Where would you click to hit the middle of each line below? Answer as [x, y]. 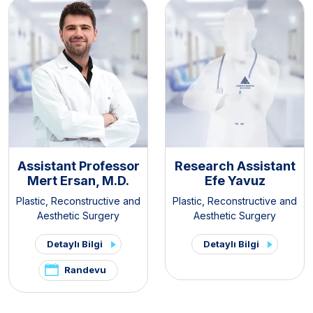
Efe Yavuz [235, 180]
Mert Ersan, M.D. [78, 180]
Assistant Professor [78, 166]
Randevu [85, 269]
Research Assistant [235, 166]
